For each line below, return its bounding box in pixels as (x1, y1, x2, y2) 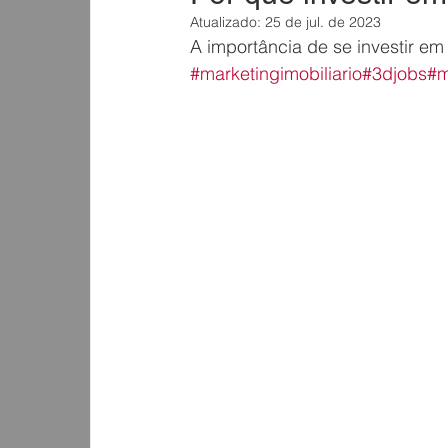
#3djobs (362, 62, 428, 86)
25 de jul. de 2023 (265, 13, 382, 32)
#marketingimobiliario (190, 62, 363, 86)
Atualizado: (190, 13, 266, 32)
